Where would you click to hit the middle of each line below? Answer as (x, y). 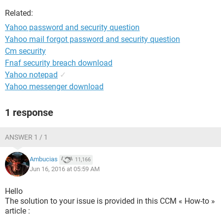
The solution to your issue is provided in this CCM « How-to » (110, 201)
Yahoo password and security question (72, 27)
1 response (29, 112)
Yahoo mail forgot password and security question (92, 39)
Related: (19, 13)
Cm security (25, 51)
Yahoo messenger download (54, 87)
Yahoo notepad (31, 75)
